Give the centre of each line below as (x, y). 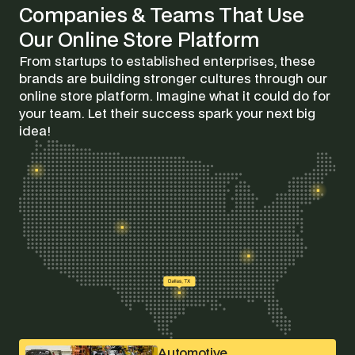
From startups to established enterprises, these (167, 61)
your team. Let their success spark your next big (167, 114)
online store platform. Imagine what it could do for (174, 96)
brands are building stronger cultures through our (173, 79)
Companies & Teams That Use (161, 15)
